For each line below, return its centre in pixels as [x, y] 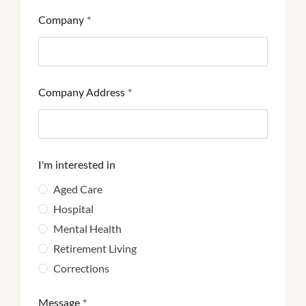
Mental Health [87, 229]
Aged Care [78, 189]
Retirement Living [95, 249]
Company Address [83, 92]
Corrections [81, 268]
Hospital [73, 209]
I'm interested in [77, 164]
